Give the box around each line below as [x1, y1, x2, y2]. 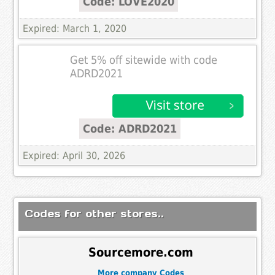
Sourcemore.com [88, 245, 193, 260]
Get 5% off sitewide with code [70, 54, 218, 67]
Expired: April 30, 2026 [23, 150, 126, 162]
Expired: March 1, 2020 [23, 23, 127, 35]
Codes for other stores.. [25, 207, 165, 221]
